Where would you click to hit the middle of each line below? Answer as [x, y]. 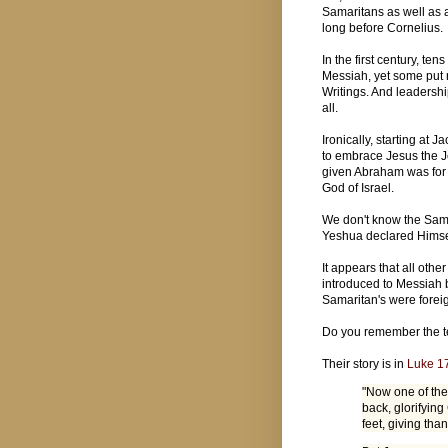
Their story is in [364, 363]
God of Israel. [359, 187]
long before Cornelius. [382, 27]
